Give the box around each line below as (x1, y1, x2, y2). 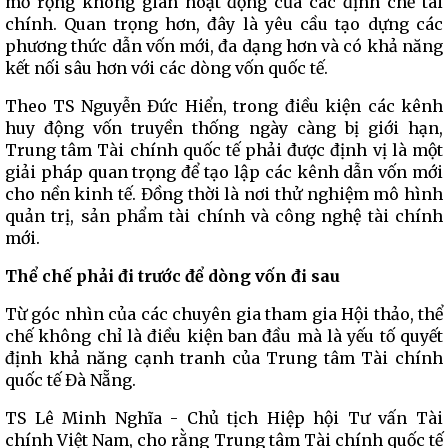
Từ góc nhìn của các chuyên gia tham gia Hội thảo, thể (5, 304, 443, 324)
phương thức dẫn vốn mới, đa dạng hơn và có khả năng (5, 36, 443, 56)
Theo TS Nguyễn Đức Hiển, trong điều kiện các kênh (5, 96, 443, 116)
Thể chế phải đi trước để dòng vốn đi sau (5, 266, 340, 286)
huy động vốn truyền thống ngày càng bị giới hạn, (5, 118, 443, 138)
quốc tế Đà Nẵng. (5, 370, 136, 390)
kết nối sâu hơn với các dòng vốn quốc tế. (5, 58, 328, 78)
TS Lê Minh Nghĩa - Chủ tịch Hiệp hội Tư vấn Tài (5, 408, 443, 428)
